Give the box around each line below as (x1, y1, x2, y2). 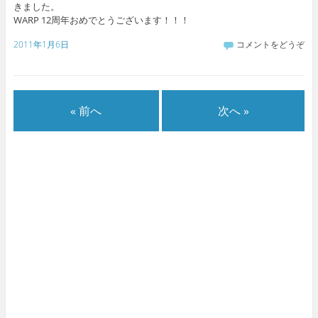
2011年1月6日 (13, 38, 69, 51)
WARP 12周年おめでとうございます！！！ (13, 13, 190, 27)
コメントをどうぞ (236, 38, 305, 51)
